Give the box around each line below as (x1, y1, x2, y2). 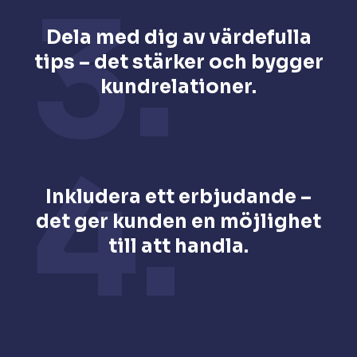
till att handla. (108, 233, 249, 258)
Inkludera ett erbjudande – (45, 184, 312, 209)
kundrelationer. (100, 74, 257, 99)
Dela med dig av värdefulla (45, 25, 312, 49)
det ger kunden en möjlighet (36, 209, 321, 233)
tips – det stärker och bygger (33, 49, 324, 74)
